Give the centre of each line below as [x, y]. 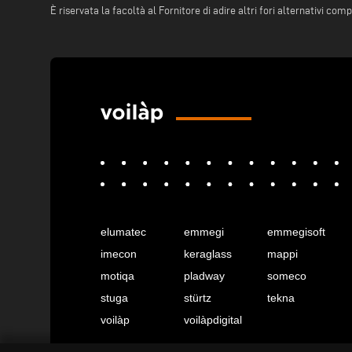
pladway [204, 275]
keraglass [208, 253]
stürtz [198, 297]
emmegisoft [296, 231]
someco [287, 275]
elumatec [123, 231]
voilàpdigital [213, 319]
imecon [119, 253]
